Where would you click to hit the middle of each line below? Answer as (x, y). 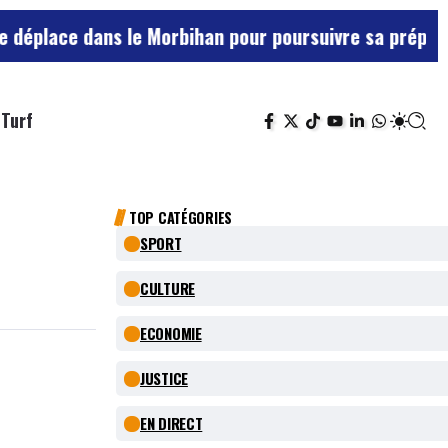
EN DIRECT (171, 423)
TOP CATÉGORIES (181, 218)
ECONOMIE (171, 333)
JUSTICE (164, 378)
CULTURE (167, 288)
